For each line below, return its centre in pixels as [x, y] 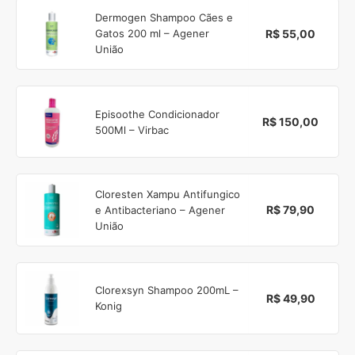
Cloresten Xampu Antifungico [168, 194]
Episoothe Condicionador [158, 114]
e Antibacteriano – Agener [160, 210]
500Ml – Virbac [132, 130]
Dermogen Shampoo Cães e [164, 18]
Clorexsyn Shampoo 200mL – [167, 290]
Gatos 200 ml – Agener [153, 34]
